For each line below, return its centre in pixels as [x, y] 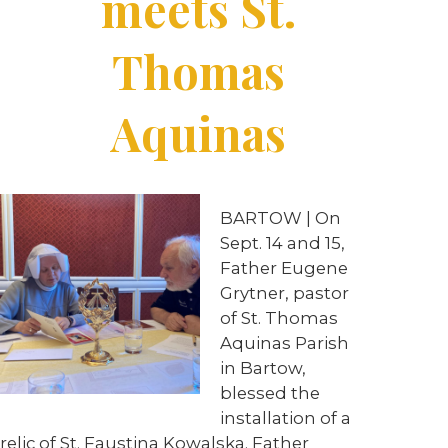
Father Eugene [284, 268]
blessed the [270, 393]
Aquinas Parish [284, 343]
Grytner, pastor [284, 293]
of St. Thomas [279, 318]
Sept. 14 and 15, [282, 243]
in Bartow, [263, 368]
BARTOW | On [280, 218]
